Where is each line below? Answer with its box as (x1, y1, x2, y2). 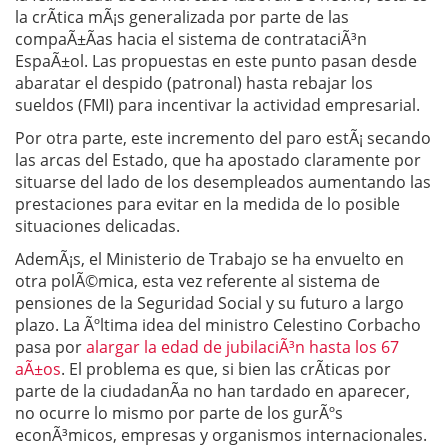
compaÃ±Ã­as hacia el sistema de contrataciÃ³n (15, 28, 367, 50)
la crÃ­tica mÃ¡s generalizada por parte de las (15, 6, 349, 28)
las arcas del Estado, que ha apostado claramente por (15, 149, 421, 171)
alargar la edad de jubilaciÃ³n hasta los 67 (86, 336, 399, 358)
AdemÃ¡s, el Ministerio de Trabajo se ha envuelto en (15, 248, 404, 270)
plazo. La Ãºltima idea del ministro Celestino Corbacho (15, 314, 421, 336)
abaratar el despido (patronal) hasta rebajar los (15, 72, 373, 94)
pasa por (15, 336, 86, 358)
